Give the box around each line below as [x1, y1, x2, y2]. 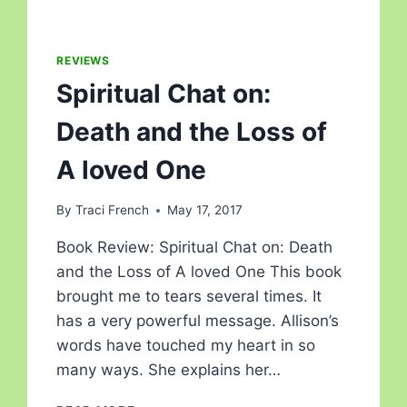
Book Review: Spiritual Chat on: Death [56, 238, 333, 257]
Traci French [74, 203, 149, 218]
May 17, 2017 [166, 203, 243, 218]
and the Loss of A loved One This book [56, 263, 342, 282]
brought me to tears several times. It [56, 287, 323, 306]
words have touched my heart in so [56, 336, 316, 355]
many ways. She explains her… [56, 361, 282, 380]
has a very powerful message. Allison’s [56, 312, 340, 331]
